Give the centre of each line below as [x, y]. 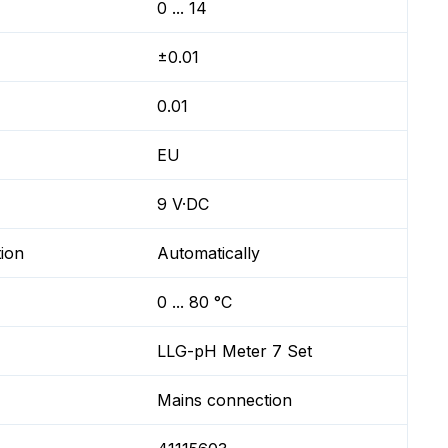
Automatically [209, 253]
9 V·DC [183, 204]
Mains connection [225, 400]
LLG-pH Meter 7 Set [235, 351]
